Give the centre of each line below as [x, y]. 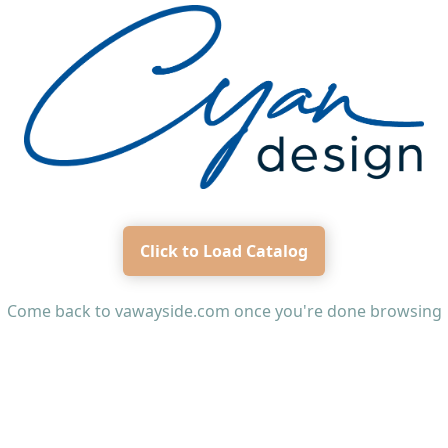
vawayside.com [172, 310]
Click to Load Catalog [224, 250]
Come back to [60, 310]
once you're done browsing [335, 310]
